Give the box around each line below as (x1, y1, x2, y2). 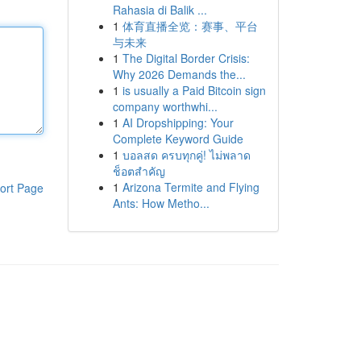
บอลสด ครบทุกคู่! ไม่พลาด (122, 147, 251, 163)
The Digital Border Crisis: (122, 50, 250, 66)
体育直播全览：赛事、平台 (122, 18, 258, 34)
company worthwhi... (112, 98, 218, 114)
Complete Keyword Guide (112, 131, 243, 147)
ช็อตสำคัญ (112, 163, 165, 179)
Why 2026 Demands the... (112, 66, 246, 82)
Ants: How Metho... (112, 195, 210, 211)
